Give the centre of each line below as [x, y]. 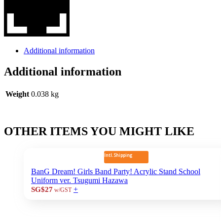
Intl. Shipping [118, 155]
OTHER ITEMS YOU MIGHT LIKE [99, 131]
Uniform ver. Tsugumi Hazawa [79, 180]
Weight [17, 94]
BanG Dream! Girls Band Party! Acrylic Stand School [116, 171]
